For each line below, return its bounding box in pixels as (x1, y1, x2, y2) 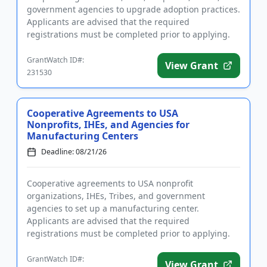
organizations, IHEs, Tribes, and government (27, 190, 205, 202)
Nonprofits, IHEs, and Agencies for (27, 118, 190, 132)
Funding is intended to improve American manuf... (27, 240, 229, 252)
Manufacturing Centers (27, 129, 138, 143)
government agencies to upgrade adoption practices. (27, 4, 240, 15)
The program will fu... (27, 41, 113, 53)
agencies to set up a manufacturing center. (27, 203, 199, 215)
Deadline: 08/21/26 (41, 147, 107, 157)
